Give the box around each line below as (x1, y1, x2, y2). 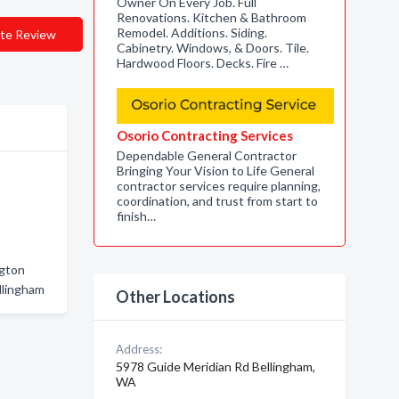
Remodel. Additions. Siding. (116, 25, 267, 40)
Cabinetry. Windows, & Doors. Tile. (116, 40, 309, 55)
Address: (115, 342, 162, 356)
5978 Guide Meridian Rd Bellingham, (115, 359, 315, 374)
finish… (116, 208, 156, 224)
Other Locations (115, 287, 235, 306)
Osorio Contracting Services (116, 127, 293, 143)
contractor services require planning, (116, 178, 321, 193)
